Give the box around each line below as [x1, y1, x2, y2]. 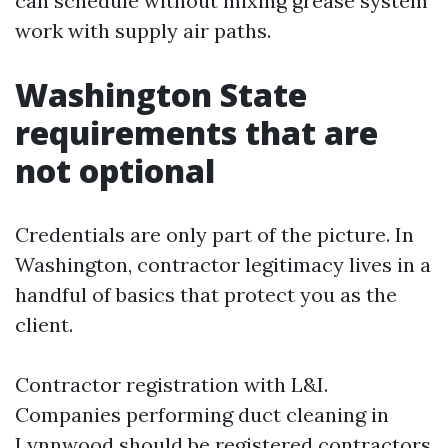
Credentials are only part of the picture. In [15, 222, 414, 247]
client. [15, 312, 73, 337]
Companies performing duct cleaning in [15, 402, 389, 427]
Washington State [15, 73, 307, 116]
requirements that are [15, 111, 378, 154]
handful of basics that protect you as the [15, 282, 397, 307]
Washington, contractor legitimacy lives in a [15, 252, 431, 277]
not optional [15, 149, 215, 192]
